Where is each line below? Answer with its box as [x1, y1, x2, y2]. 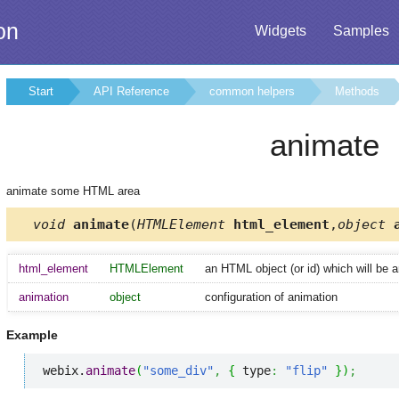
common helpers [209, 85, 295, 98]
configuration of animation [205, 289, 338, 304]
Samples [333, 23, 389, 38]
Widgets [255, 23, 306, 38]
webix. [43, 363, 85, 379]
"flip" [285, 363, 328, 379]
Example [6, 328, 58, 343]
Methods [335, 85, 379, 98]
